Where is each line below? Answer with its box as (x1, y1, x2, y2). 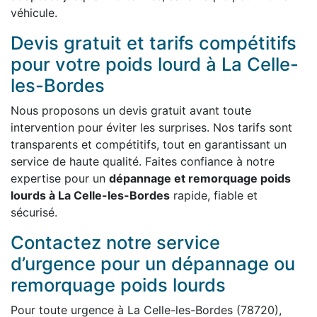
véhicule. (11, 6, 57, 20)
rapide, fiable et (170, 188, 258, 202)
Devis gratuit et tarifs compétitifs (11, 32, 296, 54)
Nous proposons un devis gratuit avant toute (11, 103, 251, 117)
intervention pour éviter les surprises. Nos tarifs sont (11, 120, 292, 134)
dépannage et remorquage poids (109, 171, 291, 185)
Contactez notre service (11, 231, 220, 253)
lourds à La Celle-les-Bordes (11, 188, 170, 202)
